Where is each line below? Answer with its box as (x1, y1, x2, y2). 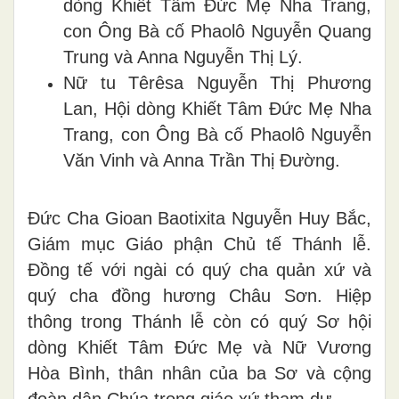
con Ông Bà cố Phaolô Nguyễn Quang (63, 20, 371, 41)
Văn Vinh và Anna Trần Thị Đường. (63, 150, 340, 170)
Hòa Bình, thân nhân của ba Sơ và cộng (28, 362, 371, 383)
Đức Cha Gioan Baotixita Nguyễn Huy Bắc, (28, 208, 371, 228)
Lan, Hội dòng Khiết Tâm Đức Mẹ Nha (63, 98, 371, 118)
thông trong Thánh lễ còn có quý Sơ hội (28, 311, 371, 331)
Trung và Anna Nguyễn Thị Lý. (63, 46, 303, 67)
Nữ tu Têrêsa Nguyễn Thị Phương (63, 72, 371, 93)
